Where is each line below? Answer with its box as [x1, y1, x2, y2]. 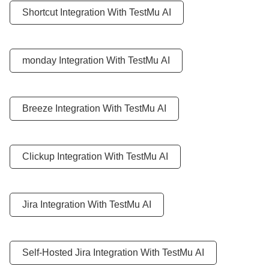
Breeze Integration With [22, 103, 124, 113]
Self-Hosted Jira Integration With [22, 247, 162, 258]
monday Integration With [22, 55, 128, 65]
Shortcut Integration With [22, 7, 129, 17]
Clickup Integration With [22, 151, 126, 162]
